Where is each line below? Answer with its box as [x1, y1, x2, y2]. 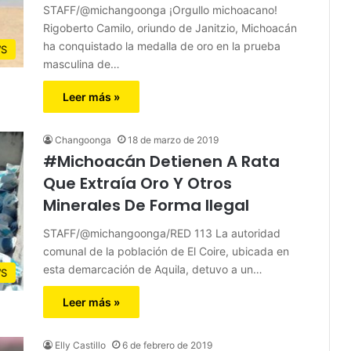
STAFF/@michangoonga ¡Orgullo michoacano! [43, 2, 277, 16]
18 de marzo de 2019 [128, 133, 219, 146]
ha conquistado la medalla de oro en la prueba [43, 38, 280, 52]
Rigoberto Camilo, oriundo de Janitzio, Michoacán [43, 20, 297, 34]
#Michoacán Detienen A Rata [43, 150, 280, 172]
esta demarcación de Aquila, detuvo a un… [43, 262, 262, 276]
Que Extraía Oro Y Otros [43, 172, 232, 194]
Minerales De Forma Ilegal [43, 194, 249, 216]
